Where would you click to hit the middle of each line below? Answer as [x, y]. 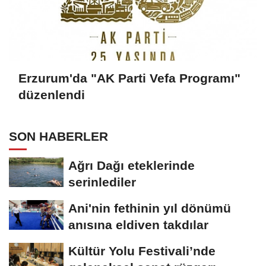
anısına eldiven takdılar [138, 225]
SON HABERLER [58, 137]
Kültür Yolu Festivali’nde [142, 251]
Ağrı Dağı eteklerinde [132, 166]
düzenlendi [52, 94]
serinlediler [102, 182]
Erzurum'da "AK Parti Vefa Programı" [129, 78]
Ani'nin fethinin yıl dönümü [150, 208]
